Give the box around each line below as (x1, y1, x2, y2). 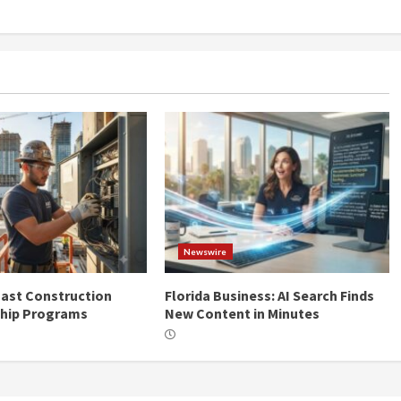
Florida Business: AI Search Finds (164, 286, 374, 304)
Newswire (183, 245, 227, 257)
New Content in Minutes (164, 303, 320, 322)
